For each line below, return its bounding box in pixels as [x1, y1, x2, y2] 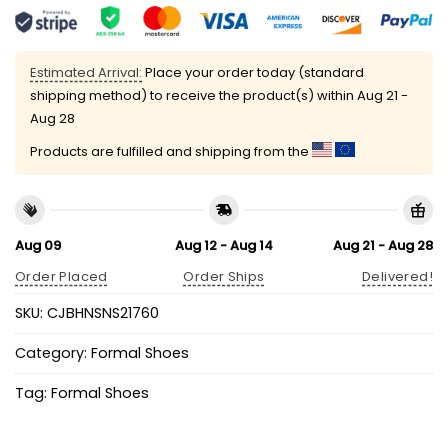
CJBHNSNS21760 [47, 302, 159, 323]
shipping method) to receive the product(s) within [30, 85, 357, 105]
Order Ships [183, 266, 265, 286]
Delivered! [362, 266, 433, 286]
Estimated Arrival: [30, 62, 142, 82]
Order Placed [15, 266, 108, 286]
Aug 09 [15, 236, 61, 256]
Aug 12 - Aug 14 [174, 236, 273, 256]
